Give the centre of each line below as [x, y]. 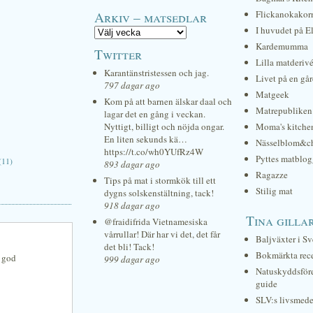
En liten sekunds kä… [146, 139]
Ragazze [272, 175]
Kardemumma [282, 46]
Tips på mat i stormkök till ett [160, 180]
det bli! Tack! [129, 247]
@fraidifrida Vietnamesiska [156, 221]
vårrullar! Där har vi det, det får [162, 234]
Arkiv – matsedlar [151, 17]
